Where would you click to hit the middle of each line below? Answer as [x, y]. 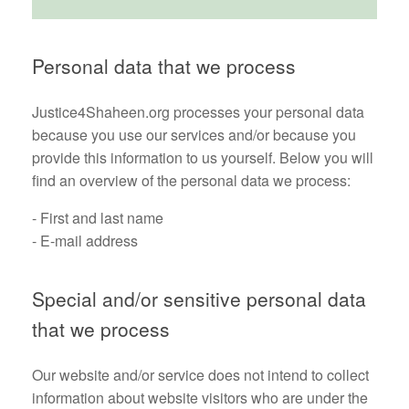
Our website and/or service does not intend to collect [200, 375]
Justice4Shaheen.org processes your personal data [198, 112]
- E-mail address [85, 241]
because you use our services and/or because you [194, 135]
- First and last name [98, 218]
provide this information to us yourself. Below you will [203, 157]
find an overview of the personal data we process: [191, 180]
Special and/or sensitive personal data [199, 299]
